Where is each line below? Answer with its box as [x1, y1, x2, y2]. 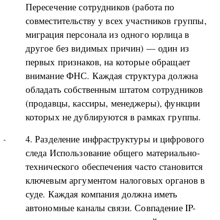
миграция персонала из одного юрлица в [25, 27, 190, 40]
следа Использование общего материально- [25, 146, 200, 159]
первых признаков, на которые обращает [25, 55, 191, 68]
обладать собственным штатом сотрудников [25, 82, 203, 95]
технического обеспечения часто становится [25, 160, 203, 172]
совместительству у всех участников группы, [25, 14, 207, 27]
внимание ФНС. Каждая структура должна [25, 69, 198, 82]
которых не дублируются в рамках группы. [25, 110, 201, 123]
